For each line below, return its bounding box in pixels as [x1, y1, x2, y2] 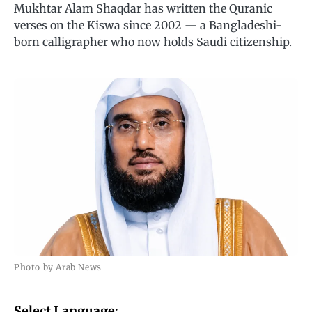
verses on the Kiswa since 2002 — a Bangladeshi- [14, 18, 282, 32]
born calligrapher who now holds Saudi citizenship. [14, 35, 292, 49]
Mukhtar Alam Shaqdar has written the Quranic [14, 1, 272, 15]
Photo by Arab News [14, 262, 102, 272]
